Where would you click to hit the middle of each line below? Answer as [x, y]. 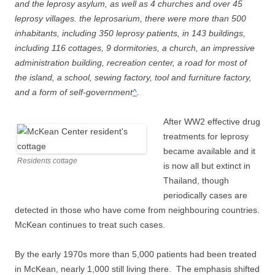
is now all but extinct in [207, 166]
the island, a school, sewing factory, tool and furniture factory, [133, 77]
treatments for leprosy [206, 136]
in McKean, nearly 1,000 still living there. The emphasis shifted [137, 269]
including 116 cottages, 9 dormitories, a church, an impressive [135, 48]
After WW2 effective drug [212, 122]
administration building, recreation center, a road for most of [131, 63]
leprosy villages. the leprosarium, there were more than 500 [130, 18]
